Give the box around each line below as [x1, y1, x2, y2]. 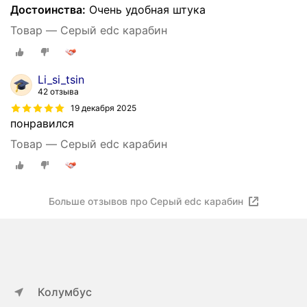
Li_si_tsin [38, 72, 84, 86]
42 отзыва [38, 86, 79, 97]
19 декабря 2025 [71, 103, 136, 114]
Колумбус [38, 285, 92, 299]
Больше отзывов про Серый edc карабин [48, 195, 243, 208]
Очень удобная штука [86, 2, 206, 16]
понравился [10, 116, 74, 130]
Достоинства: [10, 2, 86, 16]
